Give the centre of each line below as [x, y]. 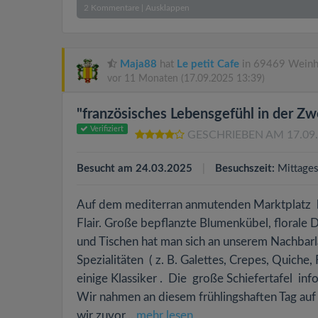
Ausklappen [168, 8]
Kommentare [114, 8]
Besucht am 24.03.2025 [135, 169]
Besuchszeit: [245, 169]
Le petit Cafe [208, 64]
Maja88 [138, 64]
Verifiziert [106, 129]
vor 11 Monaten [144, 79]
